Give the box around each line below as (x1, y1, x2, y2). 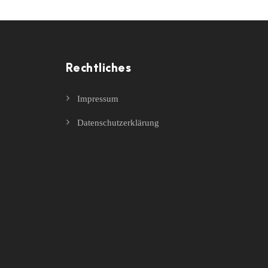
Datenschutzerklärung (77, 117, 159, 127)
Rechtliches (65, 62, 131, 75)
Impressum (77, 93, 118, 103)
